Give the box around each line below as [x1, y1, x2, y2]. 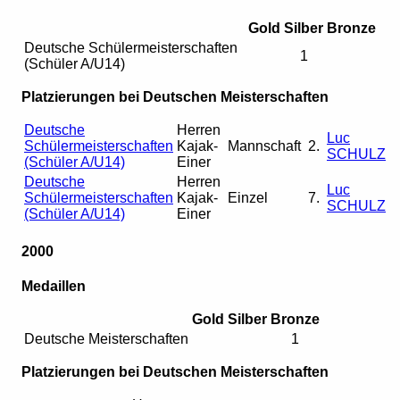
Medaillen [21, 279, 86, 295]
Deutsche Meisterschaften [24, 331, 188, 347]
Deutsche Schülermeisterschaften [24, 39, 237, 55]
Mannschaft [228, 137, 301, 154]
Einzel [228, 189, 268, 205]
